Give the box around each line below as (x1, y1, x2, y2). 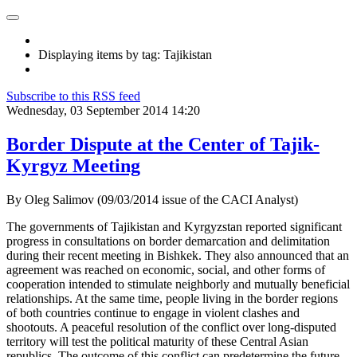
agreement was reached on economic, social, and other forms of (6, 262, 325, 277)
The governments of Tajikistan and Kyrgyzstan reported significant (6, 219, 342, 233)
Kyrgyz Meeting (6, 155, 140, 176)
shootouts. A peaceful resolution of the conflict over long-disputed (6, 320, 336, 334)
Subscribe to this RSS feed (6, 89, 140, 103)
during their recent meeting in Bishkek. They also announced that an (6, 248, 349, 262)
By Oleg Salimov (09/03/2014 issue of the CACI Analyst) (6, 192, 298, 206)
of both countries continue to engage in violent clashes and (6, 305, 300, 320)
